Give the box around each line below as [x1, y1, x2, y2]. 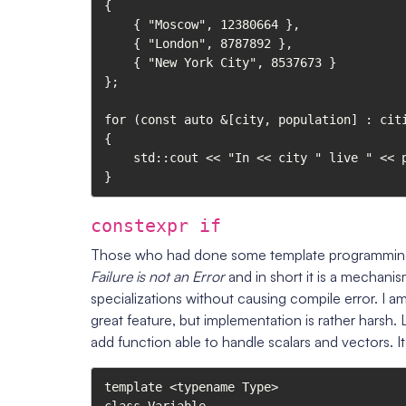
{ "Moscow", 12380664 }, [104, 16, 133, 32]
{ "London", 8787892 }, [104, 35, 133, 51]
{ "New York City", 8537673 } [104, 54, 133, 70]
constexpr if [91, 214, 221, 237]
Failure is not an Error [91, 266, 225, 285]
